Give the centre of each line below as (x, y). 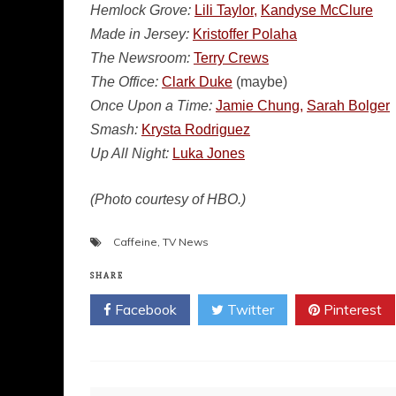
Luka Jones (209, 153)
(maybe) (260, 82)
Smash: (114, 129)
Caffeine (135, 242)
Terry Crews (231, 58)
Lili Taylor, (226, 10)
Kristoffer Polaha (245, 34)
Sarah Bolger (348, 106)
